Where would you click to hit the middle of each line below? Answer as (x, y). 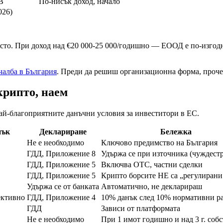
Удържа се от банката (63, 187)
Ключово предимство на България (159, 143)
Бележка (176, 132)
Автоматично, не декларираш (152, 187)
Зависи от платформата (141, 209)
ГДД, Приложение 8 (61, 154)
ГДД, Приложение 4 (61, 198)
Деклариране (63, 132)
